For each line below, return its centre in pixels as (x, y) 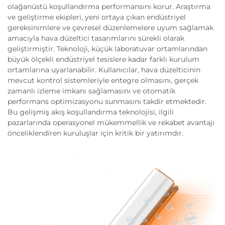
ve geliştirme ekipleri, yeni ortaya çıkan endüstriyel (97, 17)
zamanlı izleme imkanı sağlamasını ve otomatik (91, 91)
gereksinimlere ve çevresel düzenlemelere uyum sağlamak (110, 28)
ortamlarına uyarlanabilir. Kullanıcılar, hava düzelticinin (104, 70)
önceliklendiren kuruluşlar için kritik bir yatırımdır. (95, 133)
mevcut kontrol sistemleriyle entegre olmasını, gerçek (103, 80)
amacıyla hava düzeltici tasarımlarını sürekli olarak (96, 38)
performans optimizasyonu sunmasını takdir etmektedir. (107, 101)
